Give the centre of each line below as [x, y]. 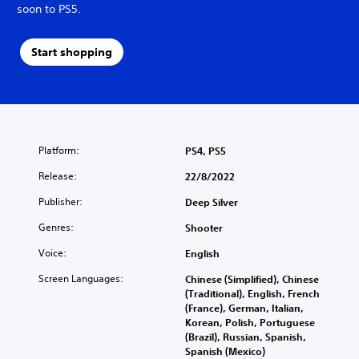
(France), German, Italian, [244, 307]
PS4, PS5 [206, 150]
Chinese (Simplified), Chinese [252, 278]
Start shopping [71, 52]
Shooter [204, 227]
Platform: [59, 150]
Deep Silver [212, 202]
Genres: [56, 227]
